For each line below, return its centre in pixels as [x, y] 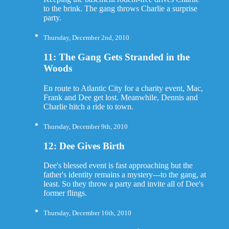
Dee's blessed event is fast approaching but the [118, 166]
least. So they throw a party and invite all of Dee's [123, 184]
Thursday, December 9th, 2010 [85, 126]
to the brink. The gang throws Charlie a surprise [120, 9]
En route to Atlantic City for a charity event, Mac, [123, 88]
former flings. [65, 193]
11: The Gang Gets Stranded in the [116, 57]
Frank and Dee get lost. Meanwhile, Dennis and [120, 97]
